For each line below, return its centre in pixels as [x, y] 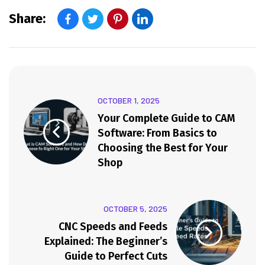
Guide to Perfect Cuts [116, 256]
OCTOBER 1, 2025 [129, 101]
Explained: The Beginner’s [106, 241]
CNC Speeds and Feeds [113, 226]
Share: [27, 19]
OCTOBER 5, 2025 [135, 208]
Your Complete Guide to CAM [167, 119]
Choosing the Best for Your [163, 148]
